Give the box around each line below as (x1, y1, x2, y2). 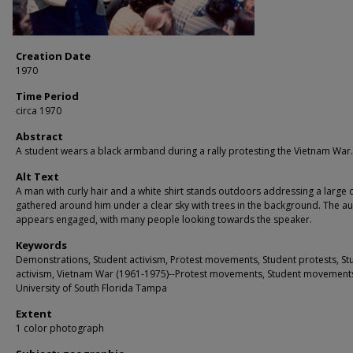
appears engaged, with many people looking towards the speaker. (16, 213, 312, 226)
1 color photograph (16, 321, 104, 335)
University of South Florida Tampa (16, 281, 167, 295)
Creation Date (16, 49, 91, 63)
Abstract (16, 129, 63, 143)
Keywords (16, 238, 67, 252)
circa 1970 (16, 104, 61, 117)
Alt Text (16, 169, 59, 184)
